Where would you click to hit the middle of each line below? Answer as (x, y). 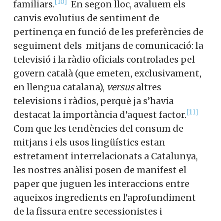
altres (149, 87)
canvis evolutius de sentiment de (86, 18)
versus (121, 87)
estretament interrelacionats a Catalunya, (106, 156)
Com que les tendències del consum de (98, 128)
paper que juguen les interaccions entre (101, 184)
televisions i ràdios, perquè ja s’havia (93, 101)
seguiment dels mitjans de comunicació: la (108, 45)
